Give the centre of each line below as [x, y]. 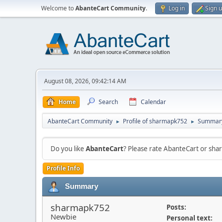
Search [108, 102]
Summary [82, 186]
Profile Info [63, 168]
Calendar [153, 102]
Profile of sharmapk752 [155, 121]
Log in [177, 8]
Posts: [176, 207]
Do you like [68, 149]
